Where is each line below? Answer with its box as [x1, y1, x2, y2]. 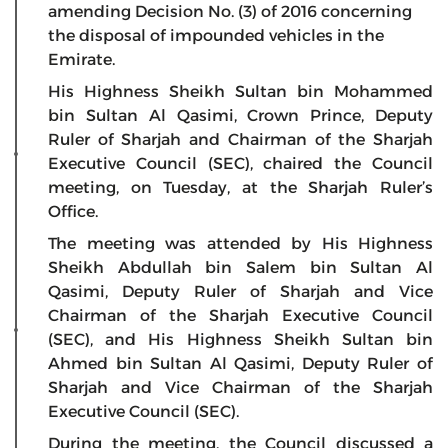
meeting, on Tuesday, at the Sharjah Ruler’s [48, 177, 433, 197]
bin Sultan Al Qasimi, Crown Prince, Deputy [48, 105, 433, 125]
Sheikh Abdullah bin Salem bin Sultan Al [48, 257, 433, 277]
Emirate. [48, 49, 115, 69]
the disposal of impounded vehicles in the [48, 25, 384, 45]
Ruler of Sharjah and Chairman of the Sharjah [48, 129, 433, 149]
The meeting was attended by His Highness [48, 233, 433, 253]
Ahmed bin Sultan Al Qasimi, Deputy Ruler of [48, 353, 433, 373]
